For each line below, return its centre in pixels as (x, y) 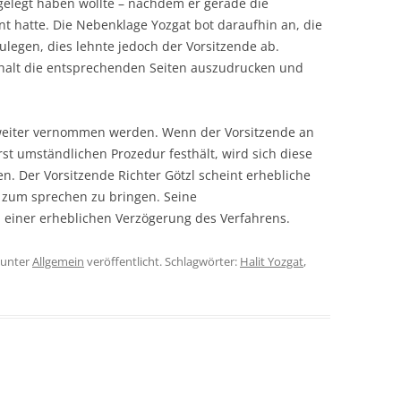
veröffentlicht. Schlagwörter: (162, 261)
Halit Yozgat (272, 261)
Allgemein (58, 261)
